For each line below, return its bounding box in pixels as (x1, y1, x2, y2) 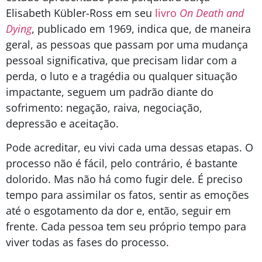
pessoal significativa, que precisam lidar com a (6, 53, 237, 67)
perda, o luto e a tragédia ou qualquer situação (6, 68, 237, 83)
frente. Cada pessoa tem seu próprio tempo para (6, 219, 246, 234)
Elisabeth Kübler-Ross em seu (6, 5, 155, 20)
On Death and (180, 5, 244, 20)
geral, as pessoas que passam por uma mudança (6, 37, 248, 51)
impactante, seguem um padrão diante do (6, 84, 213, 99)
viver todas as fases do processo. (6, 235, 172, 250)
